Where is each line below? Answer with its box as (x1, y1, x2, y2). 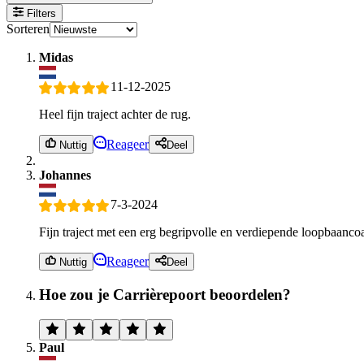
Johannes (39, 167, 91, 182)
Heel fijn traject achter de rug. (39, 107, 191, 122)
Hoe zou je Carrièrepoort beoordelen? (39, 285, 291, 303)
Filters (24, 6, 57, 19)
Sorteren (6, 21, 50, 36)
